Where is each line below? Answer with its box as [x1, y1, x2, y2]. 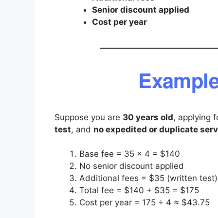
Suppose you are [54, 112, 123, 122]
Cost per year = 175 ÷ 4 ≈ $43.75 [79, 198, 210, 208]
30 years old [123, 112, 173, 122]
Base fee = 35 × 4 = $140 [79, 149, 180, 159]
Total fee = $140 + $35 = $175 [79, 185, 199, 196]
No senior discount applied [79, 161, 184, 171]
